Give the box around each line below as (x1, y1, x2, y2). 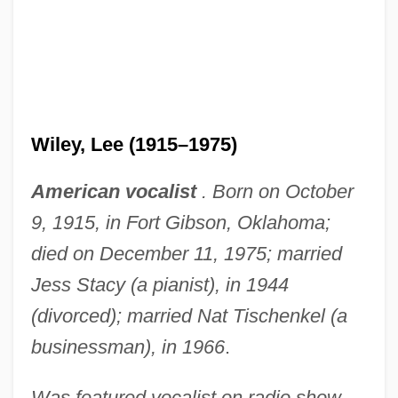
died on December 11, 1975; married (30, 242, 342, 265)
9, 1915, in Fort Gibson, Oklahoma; (30, 211, 330, 234)
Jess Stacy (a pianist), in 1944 (30, 273, 289, 296)
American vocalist (30, 179, 196, 203)
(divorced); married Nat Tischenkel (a (30, 304, 347, 327)
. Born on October (195, 179, 354, 203)
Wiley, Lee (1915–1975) (30, 132, 237, 155)
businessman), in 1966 (30, 335, 225, 358)
